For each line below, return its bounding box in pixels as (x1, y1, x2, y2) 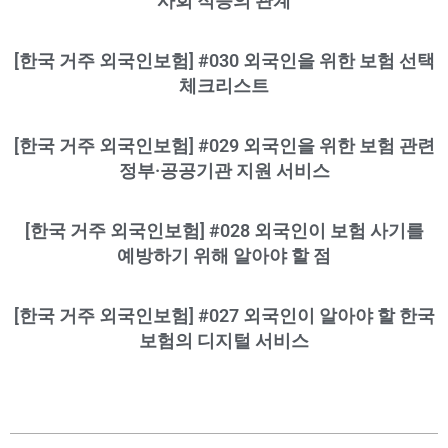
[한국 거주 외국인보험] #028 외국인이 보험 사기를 (24, 219, 424, 241)
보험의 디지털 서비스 (139, 329, 309, 351)
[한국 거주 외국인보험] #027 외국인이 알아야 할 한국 (13, 304, 435, 326)
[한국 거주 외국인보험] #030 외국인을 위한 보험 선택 (13, 49, 435, 71)
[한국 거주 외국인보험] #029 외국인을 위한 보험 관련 (13, 134, 435, 156)
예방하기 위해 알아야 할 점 (117, 244, 331, 266)
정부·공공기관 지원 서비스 (118, 159, 330, 181)
